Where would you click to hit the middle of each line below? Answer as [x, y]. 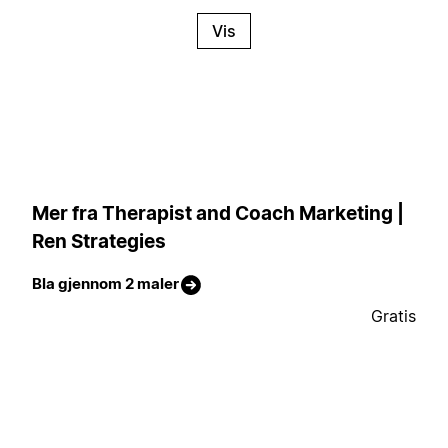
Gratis [393, 316]
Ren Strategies [99, 241]
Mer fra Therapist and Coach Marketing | [218, 213]
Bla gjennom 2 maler [105, 284]
